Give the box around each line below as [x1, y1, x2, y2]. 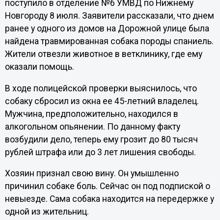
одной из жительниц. [4, 207, 91, 217]
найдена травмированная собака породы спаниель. [4, 36, 214, 47]
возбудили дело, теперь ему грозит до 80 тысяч [4, 134, 198, 144]
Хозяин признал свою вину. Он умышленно [4, 168, 179, 179]
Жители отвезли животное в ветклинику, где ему [4, 49, 202, 59]
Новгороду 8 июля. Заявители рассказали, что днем [4, 11, 214, 21]
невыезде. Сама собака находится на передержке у [4, 194, 214, 204]
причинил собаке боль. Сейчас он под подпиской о [4, 181, 210, 192]
